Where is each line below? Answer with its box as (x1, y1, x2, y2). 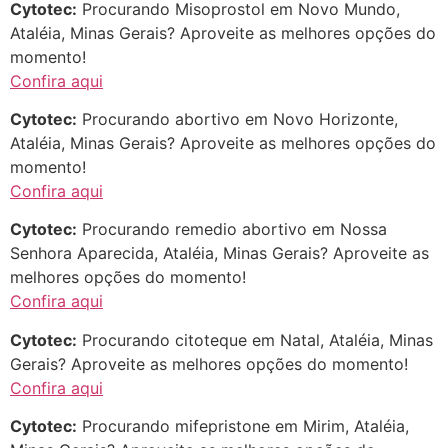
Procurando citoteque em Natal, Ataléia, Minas (77, 329, 433, 350)
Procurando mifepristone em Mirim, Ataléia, (77, 416, 409, 437)
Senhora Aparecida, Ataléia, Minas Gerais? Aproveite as (10, 243, 429, 264)
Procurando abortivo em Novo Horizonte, (77, 109, 398, 130)
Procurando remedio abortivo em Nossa (77, 219, 387, 240)
